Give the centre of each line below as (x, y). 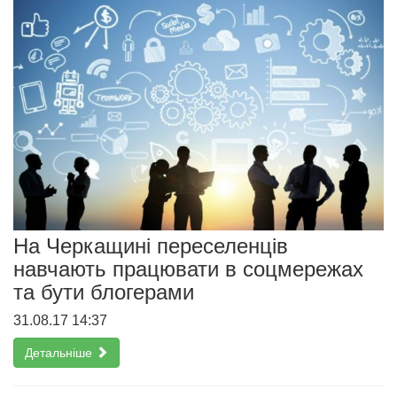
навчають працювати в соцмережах (188, 269)
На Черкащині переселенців (151, 246)
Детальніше (60, 353)
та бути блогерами (104, 292)
